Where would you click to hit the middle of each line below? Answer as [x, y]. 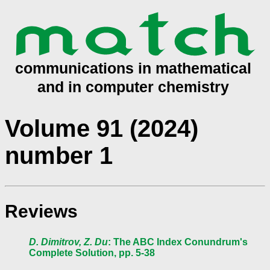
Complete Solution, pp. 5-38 [92, 253]
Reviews [41, 212]
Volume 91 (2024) [102, 128]
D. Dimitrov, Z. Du [68, 242]
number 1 [59, 155]
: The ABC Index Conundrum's [178, 242]
